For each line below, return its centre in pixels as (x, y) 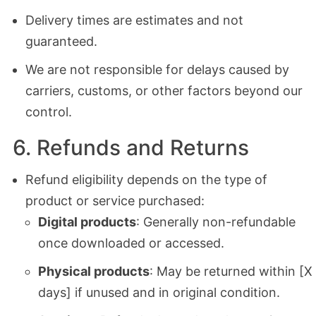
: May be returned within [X (231, 272)
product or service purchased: (115, 201)
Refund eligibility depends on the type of (146, 180)
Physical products (93, 272)
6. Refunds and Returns (130, 148)
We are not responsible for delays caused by (157, 70)
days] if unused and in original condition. (159, 293)
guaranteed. (61, 42)
